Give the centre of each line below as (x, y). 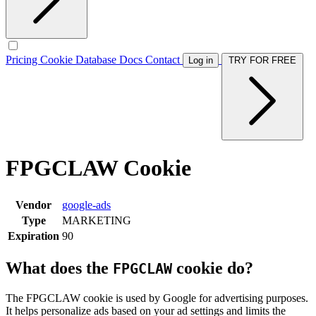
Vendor (34, 205)
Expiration (34, 236)
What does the (59, 268)
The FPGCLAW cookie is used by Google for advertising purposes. (157, 298)
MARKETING (97, 220)
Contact (164, 60)
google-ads (86, 205)
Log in (201, 60)
